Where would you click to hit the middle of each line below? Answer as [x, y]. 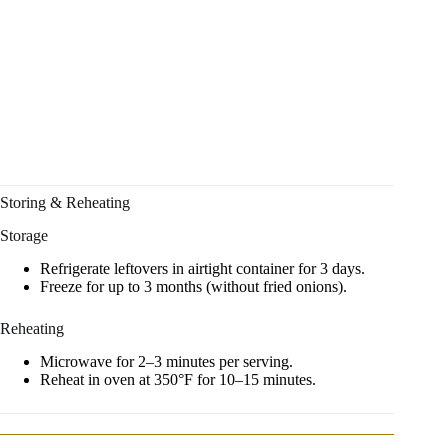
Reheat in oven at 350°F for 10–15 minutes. [178, 379]
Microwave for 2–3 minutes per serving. [166, 361]
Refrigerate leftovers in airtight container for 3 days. [202, 268]
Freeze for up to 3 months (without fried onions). [193, 286]
